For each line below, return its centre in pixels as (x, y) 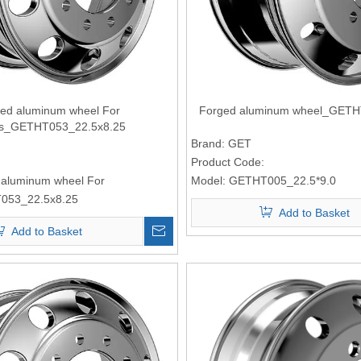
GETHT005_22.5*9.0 (282, 180)
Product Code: (227, 162)
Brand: (207, 143)
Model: (208, 180)
